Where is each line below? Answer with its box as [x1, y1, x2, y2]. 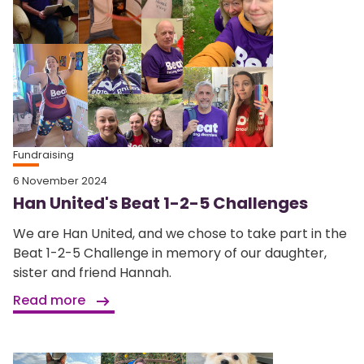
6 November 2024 [13, 174, 107, 188]
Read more [13, 291, 89, 310]
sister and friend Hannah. [13, 263, 171, 283]
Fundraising [13, 148, 74, 162]
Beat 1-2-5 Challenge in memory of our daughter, [13, 244, 327, 263]
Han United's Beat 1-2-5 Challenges [13, 192, 308, 215]
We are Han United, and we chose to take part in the [13, 224, 347, 244]
